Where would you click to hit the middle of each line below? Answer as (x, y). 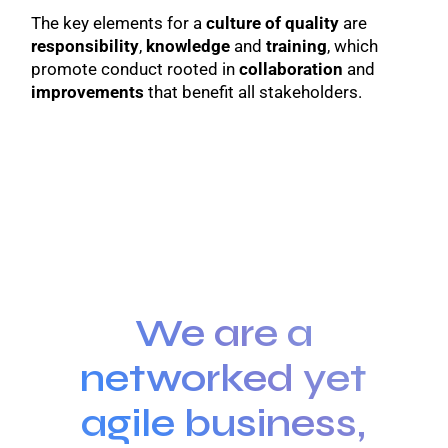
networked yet (224, 377)
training (297, 45)
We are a (223, 332)
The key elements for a (119, 22)
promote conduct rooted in (135, 68)
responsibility (85, 45)
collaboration (291, 68)
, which (353, 45)
